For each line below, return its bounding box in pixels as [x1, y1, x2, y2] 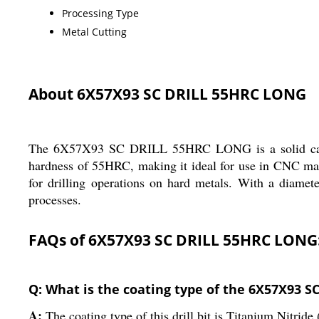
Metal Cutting [62, 24, 127, 38]
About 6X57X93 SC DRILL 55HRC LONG [28, 83, 306, 104]
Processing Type [62, 6, 139, 20]
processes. [28, 190, 81, 208]
